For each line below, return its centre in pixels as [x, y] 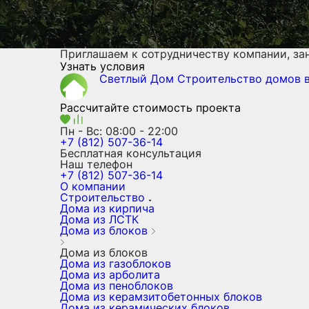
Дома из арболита [110, 275]
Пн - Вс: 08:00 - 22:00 [119, 131]
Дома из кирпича [107, 208]
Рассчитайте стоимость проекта [150, 108]
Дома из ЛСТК [99, 219]
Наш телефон [96, 164]
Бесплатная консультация [131, 153]
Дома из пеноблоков [117, 286]
